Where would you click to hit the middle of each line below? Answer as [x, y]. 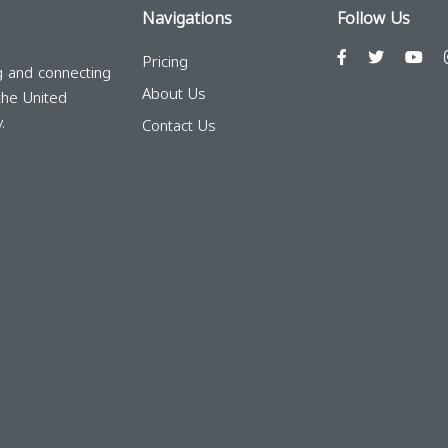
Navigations [186, 18]
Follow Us [373, 18]
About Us [173, 94]
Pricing [164, 62]
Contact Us [178, 126]
